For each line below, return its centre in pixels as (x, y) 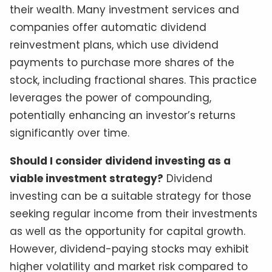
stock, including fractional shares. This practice (133, 80)
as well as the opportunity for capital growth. (127, 232)
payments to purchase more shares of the (122, 63)
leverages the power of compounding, (110, 98)
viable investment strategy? (87, 179)
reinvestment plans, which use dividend (114, 45)
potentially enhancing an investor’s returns (123, 116)
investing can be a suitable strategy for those (131, 196)
